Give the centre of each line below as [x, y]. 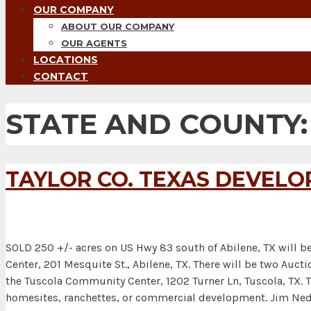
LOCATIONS [66, 60]
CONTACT [61, 76]
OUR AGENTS [94, 43]
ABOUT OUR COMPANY [118, 26]
